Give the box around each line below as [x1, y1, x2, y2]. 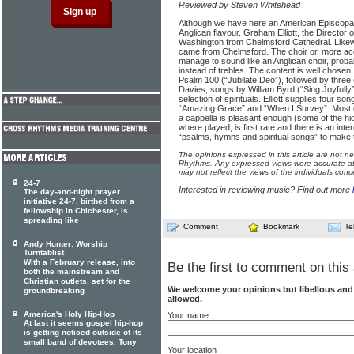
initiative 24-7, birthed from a [24, 197, 134, 206]
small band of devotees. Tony [24, 337, 137, 347]
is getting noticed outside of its [24, 328, 142, 337]
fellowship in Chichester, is [24, 206, 128, 216]
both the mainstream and [24, 267, 119, 277]
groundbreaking [24, 286, 85, 296]
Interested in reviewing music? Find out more [179, 185, 352, 195]
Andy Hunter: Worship [24, 239, 107, 248]
